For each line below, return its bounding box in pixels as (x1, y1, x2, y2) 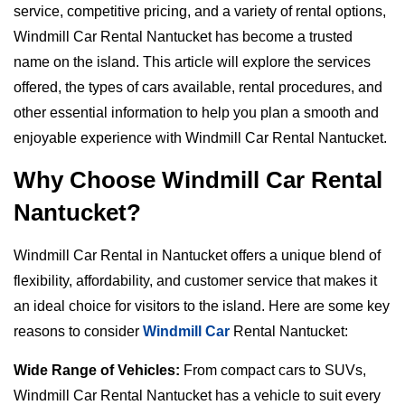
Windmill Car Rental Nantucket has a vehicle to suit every (14, 387, 381, 403)
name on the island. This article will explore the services (14, 53, 371, 70)
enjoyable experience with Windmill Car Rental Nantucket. (14, 129, 387, 146)
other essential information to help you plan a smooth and (14, 104, 379, 120)
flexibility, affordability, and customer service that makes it (14, 273, 377, 289)
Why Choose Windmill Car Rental (14, 166, 382, 194)
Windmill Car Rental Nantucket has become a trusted (14, 28, 353, 44)
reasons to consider (14, 324, 143, 340)
